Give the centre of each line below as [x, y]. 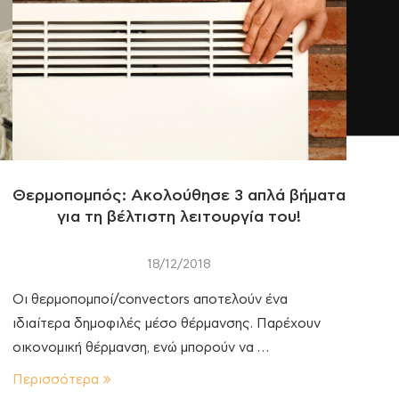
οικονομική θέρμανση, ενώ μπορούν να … [140, 347]
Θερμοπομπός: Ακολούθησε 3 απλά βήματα [179, 195]
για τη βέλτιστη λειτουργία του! [179, 217]
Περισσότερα [55, 379]
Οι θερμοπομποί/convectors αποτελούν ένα [150, 299]
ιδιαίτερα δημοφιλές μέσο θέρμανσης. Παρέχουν [166, 323]
